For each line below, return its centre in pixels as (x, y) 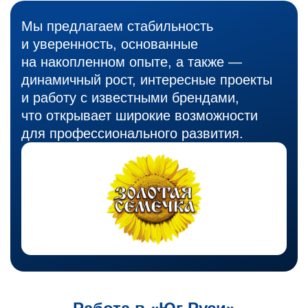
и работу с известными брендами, (130, 98)
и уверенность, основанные (110, 44)
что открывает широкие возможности (140, 115)
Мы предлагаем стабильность (117, 26)
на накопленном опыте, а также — (132, 62)
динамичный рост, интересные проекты (147, 80)
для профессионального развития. (132, 133)
